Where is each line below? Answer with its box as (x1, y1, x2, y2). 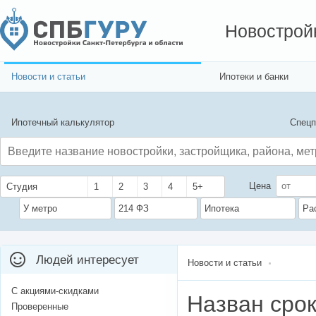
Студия (6, 181, 37, 193)
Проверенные (11, 301, 68, 312)
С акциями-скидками (11, 286, 99, 297)
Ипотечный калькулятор (11, 117, 114, 128)
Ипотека (205, 203, 239, 214)
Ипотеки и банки (219, 71, 288, 82)
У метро (23, 203, 57, 214)
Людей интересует (36, 253, 139, 267)
